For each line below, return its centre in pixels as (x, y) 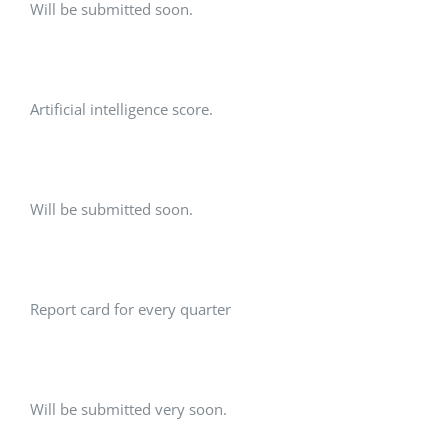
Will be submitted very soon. (128, 409)
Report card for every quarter (130, 309)
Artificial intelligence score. (121, 109)
